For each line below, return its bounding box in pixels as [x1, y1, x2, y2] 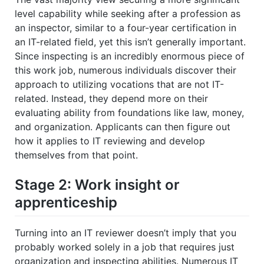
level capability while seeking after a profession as [15, 7, 240, 19]
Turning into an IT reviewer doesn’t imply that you [15, 226, 236, 239]
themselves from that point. [15, 148, 138, 161]
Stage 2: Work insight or [15, 176, 180, 193]
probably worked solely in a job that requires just [15, 240, 235, 253]
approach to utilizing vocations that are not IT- [15, 78, 224, 90]
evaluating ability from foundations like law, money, [15, 106, 244, 118]
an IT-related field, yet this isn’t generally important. [15, 35, 246, 48]
